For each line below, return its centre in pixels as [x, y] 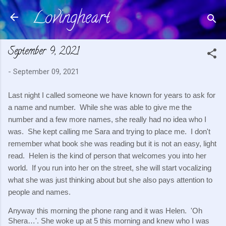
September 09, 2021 [46, 72]
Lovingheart [71, 19]
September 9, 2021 [44, 52]
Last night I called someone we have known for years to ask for [112, 95]
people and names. [39, 192]
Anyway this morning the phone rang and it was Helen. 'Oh [105, 211]
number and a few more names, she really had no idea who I [107, 119]
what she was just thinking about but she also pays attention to [110, 180]
